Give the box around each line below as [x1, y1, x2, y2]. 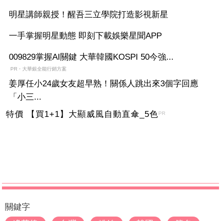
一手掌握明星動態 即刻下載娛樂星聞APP [9, 31, 162, 41]
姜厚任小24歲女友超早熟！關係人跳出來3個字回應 [9, 79, 199, 89]
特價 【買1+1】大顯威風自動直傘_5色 [6, 110, 159, 119]
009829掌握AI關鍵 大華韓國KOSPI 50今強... [9, 52, 174, 62]
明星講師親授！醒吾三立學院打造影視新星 [9, 10, 169, 20]
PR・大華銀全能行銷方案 [10, 66, 67, 72]
